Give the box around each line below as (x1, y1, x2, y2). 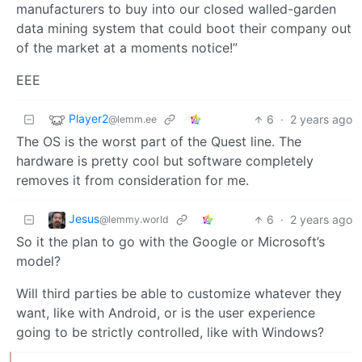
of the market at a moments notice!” (16, 40, 238, 57)
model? (16, 253, 61, 270)
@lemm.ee (108, 113, 157, 126)
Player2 (69, 112, 108, 126)
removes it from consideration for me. (16, 172, 249, 189)
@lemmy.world (99, 213, 169, 226)
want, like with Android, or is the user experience (16, 305, 315, 322)
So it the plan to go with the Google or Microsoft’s (16, 234, 325, 250)
